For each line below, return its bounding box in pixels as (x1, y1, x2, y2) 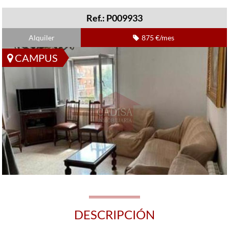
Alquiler (28, 33, 55, 42)
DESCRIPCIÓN (74, 207, 155, 222)
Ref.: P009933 (86, 12, 143, 24)
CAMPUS (13, 52, 58, 64)
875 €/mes (142, 33, 175, 42)
